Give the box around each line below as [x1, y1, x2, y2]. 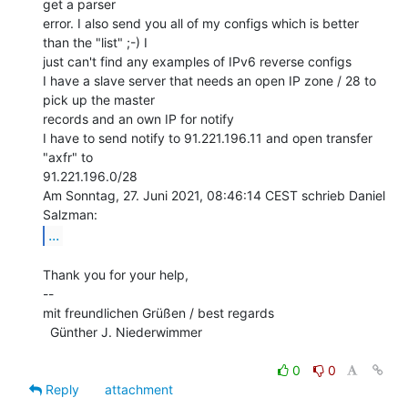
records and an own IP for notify [43, 110, 234, 127]
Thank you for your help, [43, 266, 189, 282]
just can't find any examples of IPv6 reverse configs [43, 53, 352, 69]
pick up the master [43, 91, 155, 107]
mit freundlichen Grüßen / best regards [43, 304, 274, 321]
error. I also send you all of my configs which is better [43, 15, 359, 31]
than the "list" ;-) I [43, 34, 148, 50]
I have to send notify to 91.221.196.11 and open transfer [43, 129, 372, 146]
